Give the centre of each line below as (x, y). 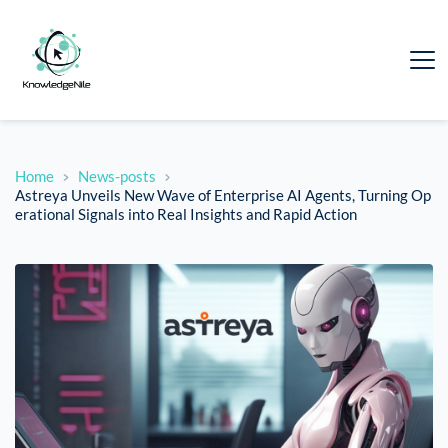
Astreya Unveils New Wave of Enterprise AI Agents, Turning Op (223, 195)
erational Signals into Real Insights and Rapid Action (186, 214)
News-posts (116, 176)
